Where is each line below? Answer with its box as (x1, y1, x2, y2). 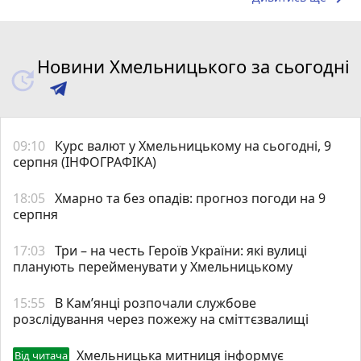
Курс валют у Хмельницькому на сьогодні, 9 (55, 136, 331, 155)
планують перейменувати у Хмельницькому (13, 257, 293, 276)
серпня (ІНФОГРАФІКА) (13, 152, 156, 171)
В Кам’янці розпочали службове (55, 293, 256, 312)
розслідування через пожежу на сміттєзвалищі (13, 309, 309, 328)
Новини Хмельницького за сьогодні (36, 53, 350, 78)
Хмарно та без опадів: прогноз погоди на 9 (55, 189, 326, 207)
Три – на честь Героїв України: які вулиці (55, 241, 307, 259)
